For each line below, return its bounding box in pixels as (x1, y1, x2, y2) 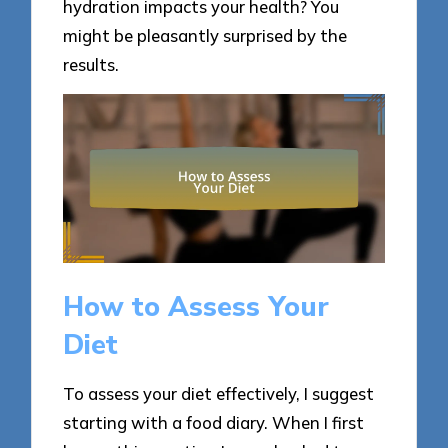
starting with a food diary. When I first (63, 412, 365, 434)
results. (63, 53, 120, 75)
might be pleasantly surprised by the (63, 24, 348, 46)
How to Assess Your (63, 287, 330, 326)
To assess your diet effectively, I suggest (63, 383, 375, 405)
